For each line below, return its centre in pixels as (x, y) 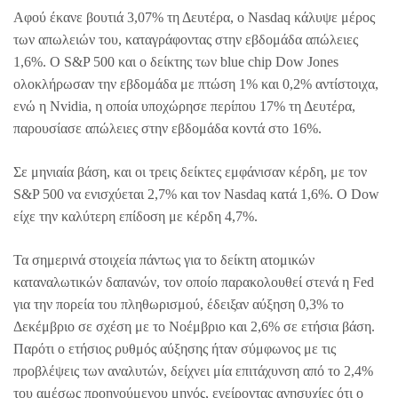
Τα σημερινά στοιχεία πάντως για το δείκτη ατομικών (164, 259)
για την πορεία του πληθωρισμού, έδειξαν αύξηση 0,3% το (179, 304)
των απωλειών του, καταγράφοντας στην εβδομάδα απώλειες (186, 39)
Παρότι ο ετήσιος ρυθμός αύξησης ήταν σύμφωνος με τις (175, 348)
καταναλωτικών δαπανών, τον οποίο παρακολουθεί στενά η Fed (194, 282)
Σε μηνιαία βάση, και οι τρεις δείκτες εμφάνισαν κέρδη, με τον (190, 171)
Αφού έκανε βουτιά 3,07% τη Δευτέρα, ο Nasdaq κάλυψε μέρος (194, 17)
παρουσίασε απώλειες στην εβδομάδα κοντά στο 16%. (167, 128)
